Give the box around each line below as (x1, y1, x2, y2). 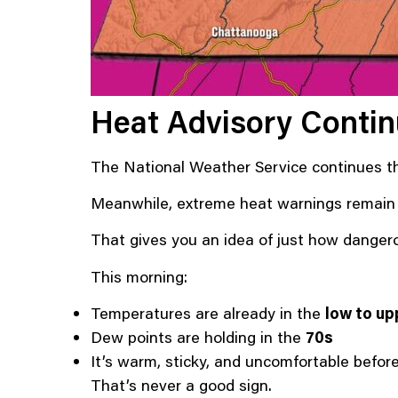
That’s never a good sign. (91, 374, 272, 396)
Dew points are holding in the (91, 326, 306, 348)
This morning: (91, 265, 187, 287)
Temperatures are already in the (91, 302, 325, 324)
